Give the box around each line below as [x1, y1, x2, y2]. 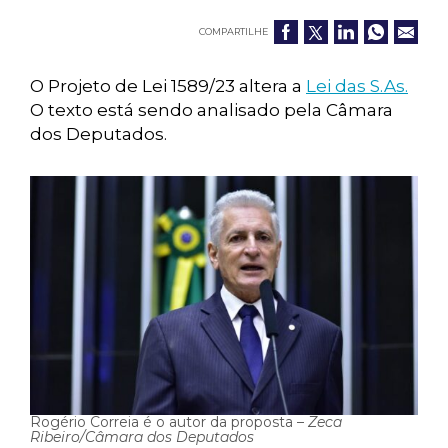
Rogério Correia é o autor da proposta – [30, 413, 308, 431]
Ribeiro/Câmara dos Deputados [30, 428, 254, 446]
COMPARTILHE [199, 26, 268, 37]
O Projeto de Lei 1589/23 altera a [30, 76, 306, 96]
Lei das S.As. [306, 76, 408, 96]
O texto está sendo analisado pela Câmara [30, 100, 393, 120]
